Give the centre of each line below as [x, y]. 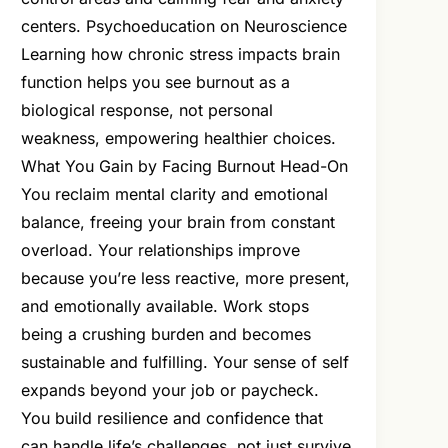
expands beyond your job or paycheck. [170, 390]
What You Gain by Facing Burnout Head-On [185, 166]
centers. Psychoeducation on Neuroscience [184, 26]
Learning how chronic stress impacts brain [181, 54]
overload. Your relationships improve [161, 250]
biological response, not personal [147, 110]
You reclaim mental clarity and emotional [175, 194]
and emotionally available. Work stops [165, 306]
